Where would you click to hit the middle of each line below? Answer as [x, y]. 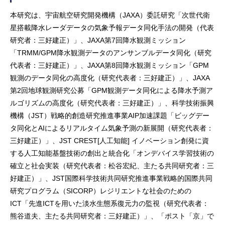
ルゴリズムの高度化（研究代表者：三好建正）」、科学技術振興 [112, 103]
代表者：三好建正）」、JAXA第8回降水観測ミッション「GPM [109, 65]
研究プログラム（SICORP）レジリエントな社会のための [101, 191]
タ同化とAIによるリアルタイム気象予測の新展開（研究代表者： [112, 128]
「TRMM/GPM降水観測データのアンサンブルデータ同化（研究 [111, 52]
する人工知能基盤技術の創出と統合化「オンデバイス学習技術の [112, 153]
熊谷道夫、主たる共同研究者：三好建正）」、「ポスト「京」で [112, 216]
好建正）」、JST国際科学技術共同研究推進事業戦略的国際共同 [111, 178]
